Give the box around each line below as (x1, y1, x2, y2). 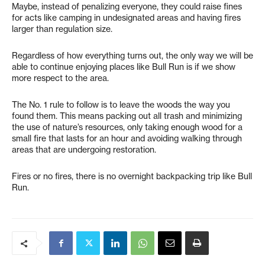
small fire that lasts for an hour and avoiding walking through (12, 133, 242, 144)
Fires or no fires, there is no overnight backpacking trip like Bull (12, 171, 252, 182)
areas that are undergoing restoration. (12, 144, 156, 155)
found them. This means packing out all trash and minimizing (12, 111, 242, 121)
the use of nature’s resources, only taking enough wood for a (12, 122, 243, 132)
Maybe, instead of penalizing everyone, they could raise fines (12, 1, 242, 12)
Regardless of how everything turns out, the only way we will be (12, 50, 253, 61)
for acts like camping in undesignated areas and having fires (12, 12, 241, 23)
